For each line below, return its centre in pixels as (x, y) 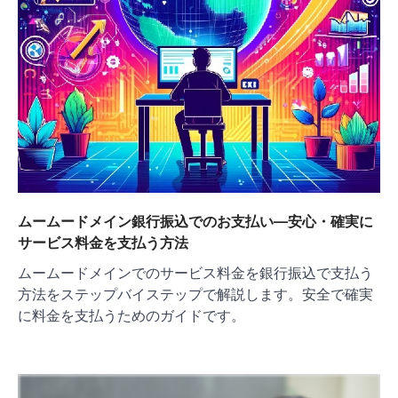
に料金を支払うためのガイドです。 (131, 315)
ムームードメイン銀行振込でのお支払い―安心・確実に (195, 221)
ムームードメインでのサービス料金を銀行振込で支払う (195, 272)
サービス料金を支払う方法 (103, 242)
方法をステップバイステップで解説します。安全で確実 (195, 294)
